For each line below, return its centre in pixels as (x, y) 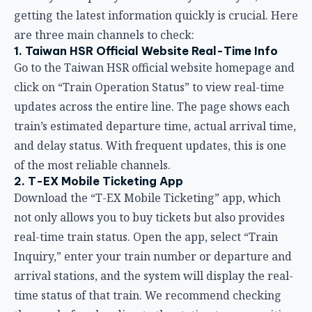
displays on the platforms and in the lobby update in (153, 263)
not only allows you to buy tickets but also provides (149, 80)
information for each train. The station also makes (147, 302)
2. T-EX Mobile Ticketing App (99, 44)
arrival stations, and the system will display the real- (154, 139)
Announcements (60, 227)
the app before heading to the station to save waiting (155, 178)
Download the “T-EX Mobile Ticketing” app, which (147, 61)
